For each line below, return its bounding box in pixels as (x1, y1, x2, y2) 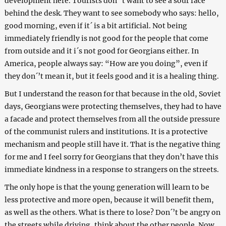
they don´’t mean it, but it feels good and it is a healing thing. (4, 72, 219, 81)
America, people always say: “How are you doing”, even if (4, 59, 208, 69)
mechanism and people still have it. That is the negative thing (4, 140, 220, 149)
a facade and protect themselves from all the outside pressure (4, 115, 220, 124)
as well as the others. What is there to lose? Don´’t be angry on (4, 208, 220, 217)
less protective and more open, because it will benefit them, (4, 195, 214, 205)
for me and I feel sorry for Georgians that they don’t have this (4, 152, 218, 162)
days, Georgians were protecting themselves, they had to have (4, 102, 221, 111)
